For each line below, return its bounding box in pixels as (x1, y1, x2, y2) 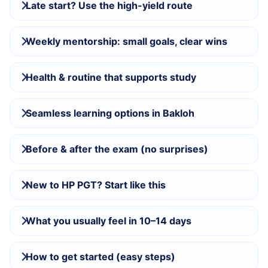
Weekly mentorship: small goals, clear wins (26, 35, 227, 47)
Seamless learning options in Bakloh (26, 107, 194, 119)
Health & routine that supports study (26, 71, 196, 83)
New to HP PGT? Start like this (26, 179, 166, 191)
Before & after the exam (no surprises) (26, 143, 208, 155)
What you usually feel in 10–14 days (26, 215, 191, 227)
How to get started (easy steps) (26, 251, 175, 263)
